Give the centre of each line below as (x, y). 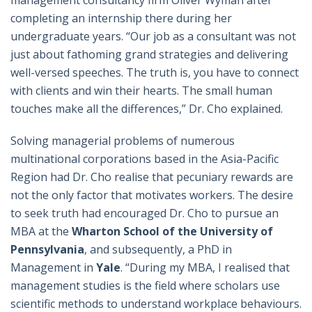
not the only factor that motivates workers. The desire (152, 195)
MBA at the (40, 232)
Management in (52, 268)
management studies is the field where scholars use (145, 286)
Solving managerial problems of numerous (123, 141)
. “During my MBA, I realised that (205, 268)
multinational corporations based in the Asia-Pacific (145, 159)
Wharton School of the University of (172, 232)
